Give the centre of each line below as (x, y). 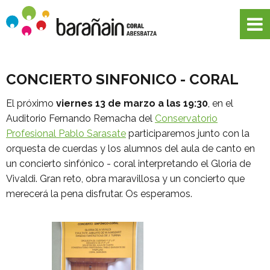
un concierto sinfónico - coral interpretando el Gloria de (128, 164)
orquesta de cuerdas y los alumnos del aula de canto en (130, 149)
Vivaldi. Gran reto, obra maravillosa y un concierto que (125, 179)
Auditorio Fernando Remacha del (80, 118)
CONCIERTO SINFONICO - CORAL (122, 79)
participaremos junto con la (188, 133)
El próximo (31, 103)
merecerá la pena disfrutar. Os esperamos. (99, 194)
